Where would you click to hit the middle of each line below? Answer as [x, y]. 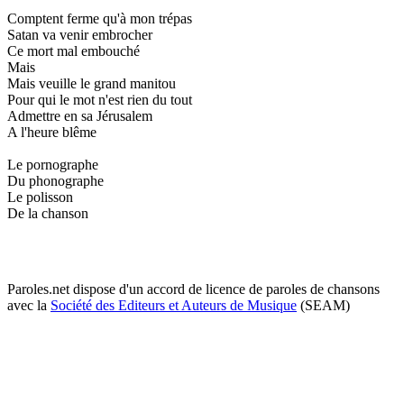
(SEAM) [323, 305]
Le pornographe [53, 164]
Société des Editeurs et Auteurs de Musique [174, 305]
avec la [29, 305]
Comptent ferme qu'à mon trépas [100, 18]
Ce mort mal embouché [73, 50]
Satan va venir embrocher [80, 34]
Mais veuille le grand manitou [92, 83]
